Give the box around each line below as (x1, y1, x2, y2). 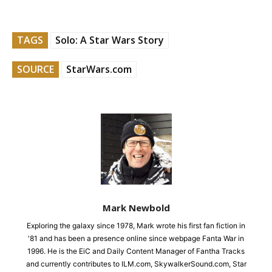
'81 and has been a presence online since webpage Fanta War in (28, 234, 244, 243)
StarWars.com (66, 63, 132, 76)
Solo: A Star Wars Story (55, 33, 164, 47)
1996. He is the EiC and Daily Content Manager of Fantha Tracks (27, 246, 245, 256)
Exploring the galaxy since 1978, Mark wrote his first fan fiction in (27, 221, 245, 231)
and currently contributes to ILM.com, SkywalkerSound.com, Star (25, 259, 246, 269)
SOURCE (17, 63, 54, 76)
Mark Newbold (102, 202, 170, 214)
